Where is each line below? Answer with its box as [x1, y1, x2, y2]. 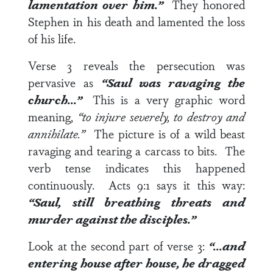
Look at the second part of [28, 237, 167, 254]
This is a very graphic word [93, 91, 246, 108]
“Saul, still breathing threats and [28, 193, 245, 210]
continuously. [28, 176, 108, 193]
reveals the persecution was [72, 57, 246, 74]
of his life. [28, 30, 82, 47]
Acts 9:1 [108, 176, 150, 193]
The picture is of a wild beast [93, 125, 245, 142]
